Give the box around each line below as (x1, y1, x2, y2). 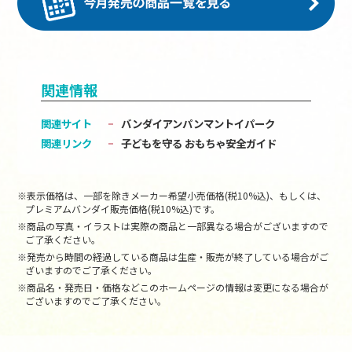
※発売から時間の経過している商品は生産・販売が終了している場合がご (17, 249, 329, 263)
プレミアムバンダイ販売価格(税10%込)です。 (25, 201, 221, 215)
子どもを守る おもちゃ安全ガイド (121, 135, 277, 152)
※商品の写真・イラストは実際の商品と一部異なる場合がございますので (17, 218, 329, 233)
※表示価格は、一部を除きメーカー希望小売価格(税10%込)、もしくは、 (17, 188, 327, 202)
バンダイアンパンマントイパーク (121, 115, 276, 132)
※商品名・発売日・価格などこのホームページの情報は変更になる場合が (17, 280, 329, 294)
